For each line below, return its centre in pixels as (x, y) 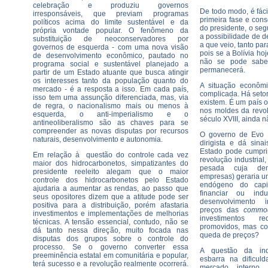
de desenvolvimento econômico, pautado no (111, 56)
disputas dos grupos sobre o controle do (111, 239)
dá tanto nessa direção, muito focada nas (111, 230)
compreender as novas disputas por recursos (111, 131)
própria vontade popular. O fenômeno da (111, 31)
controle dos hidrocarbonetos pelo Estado (111, 180)
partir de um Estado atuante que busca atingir (111, 72)
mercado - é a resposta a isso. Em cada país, (111, 89)
